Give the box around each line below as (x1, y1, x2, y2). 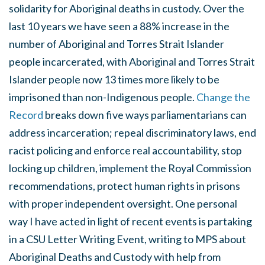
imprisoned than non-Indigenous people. (9, 91, 196, 104)
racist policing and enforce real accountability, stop (9, 144, 242, 157)
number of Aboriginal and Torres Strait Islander (9, 37, 224, 51)
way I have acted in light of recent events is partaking (9, 215, 252, 228)
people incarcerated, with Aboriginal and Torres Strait (9, 55, 255, 69)
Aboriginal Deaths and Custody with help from (9, 250, 221, 264)
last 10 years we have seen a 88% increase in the (9, 20, 230, 33)
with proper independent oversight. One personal (9, 197, 237, 211)
